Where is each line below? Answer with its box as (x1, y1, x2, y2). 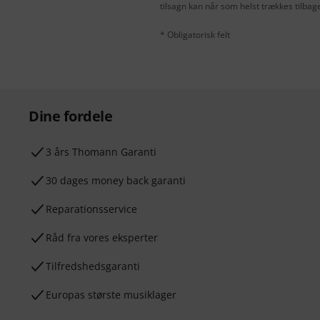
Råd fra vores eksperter (46, 231, 158, 244)
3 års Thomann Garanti (46, 145, 156, 159)
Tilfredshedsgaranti (46, 259, 140, 273)
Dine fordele (29, 106, 112, 126)
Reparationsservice (46, 202, 137, 216)
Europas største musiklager (46, 288, 176, 301)
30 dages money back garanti (46, 174, 186, 187)
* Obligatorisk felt (160, 29, 230, 41)
